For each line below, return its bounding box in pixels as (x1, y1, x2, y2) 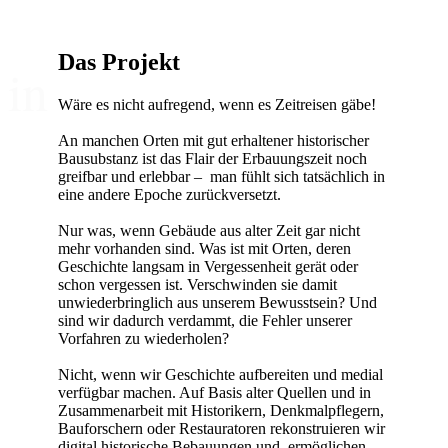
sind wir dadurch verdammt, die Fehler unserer (58, 311, 352, 329)
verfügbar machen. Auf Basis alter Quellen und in (58, 383, 371, 401)
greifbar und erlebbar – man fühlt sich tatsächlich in (58, 167, 385, 185)
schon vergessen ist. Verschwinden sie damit (58, 275, 337, 293)
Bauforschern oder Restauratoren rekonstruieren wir (58, 419, 385, 437)
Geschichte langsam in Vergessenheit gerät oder (58, 257, 358, 275)
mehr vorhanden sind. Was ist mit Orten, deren (58, 239, 351, 257)
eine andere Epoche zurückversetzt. (58, 185, 281, 203)
